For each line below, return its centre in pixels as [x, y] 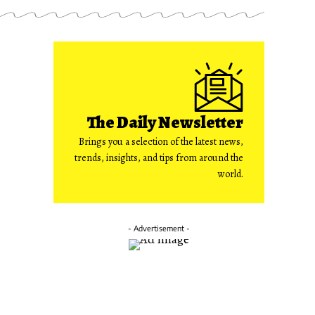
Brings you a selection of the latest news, [161, 142]
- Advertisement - [159, 228]
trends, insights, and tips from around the [159, 158]
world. [231, 174]
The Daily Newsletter [165, 122]
